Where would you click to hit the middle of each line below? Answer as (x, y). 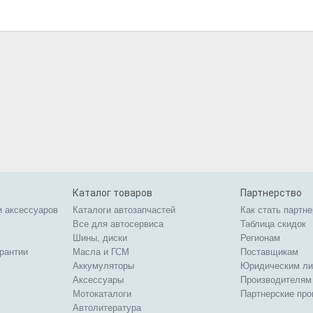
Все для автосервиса (118, 224)
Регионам (260, 238)
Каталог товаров (112, 193)
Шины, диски (100, 238)
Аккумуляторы (103, 266)
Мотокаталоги (102, 294)
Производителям (276, 280)
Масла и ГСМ (101, 252)
